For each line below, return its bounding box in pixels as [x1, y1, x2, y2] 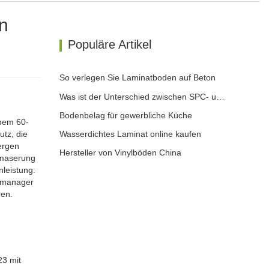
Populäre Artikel [67, 38, 151, 51]
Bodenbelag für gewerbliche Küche [59, 110, 192, 120]
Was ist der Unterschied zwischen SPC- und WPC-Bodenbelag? [216, 91, 225, 101]
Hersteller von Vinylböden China [59, 148, 181, 158]
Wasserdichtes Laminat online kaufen [59, 129, 201, 139]
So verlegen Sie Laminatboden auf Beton [59, 73, 216, 83]
